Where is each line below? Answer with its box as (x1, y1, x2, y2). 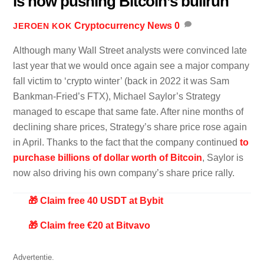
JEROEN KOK (13, 21, 72, 31)
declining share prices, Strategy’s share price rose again (13, 121, 247, 132)
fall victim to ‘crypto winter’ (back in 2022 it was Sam (13, 75, 230, 86)
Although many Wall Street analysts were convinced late (13, 45, 247, 55)
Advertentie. (13, 252, 55, 262)
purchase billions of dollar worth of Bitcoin (13, 152, 203, 163)
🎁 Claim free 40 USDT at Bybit (28, 196, 163, 206)
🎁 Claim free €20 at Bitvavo (28, 220, 150, 231)
